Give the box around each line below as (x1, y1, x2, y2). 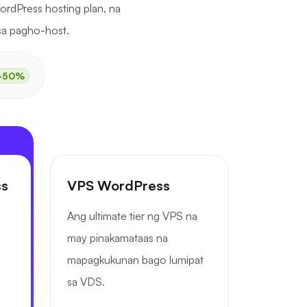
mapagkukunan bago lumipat (67, 253, 204, 267)
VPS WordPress (67, 177, 170, 194)
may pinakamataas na (67, 231, 168, 245)
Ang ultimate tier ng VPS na (67, 209, 197, 223)
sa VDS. (67, 275, 105, 288)
